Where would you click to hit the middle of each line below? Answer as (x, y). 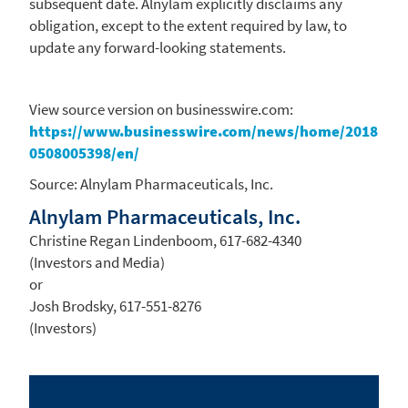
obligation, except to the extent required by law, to (188, 25)
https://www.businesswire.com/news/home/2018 (204, 131)
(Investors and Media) (97, 262)
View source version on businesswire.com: (161, 109)
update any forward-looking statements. (158, 47)
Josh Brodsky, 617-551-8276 (115, 306)
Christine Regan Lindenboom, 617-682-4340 (165, 240)
